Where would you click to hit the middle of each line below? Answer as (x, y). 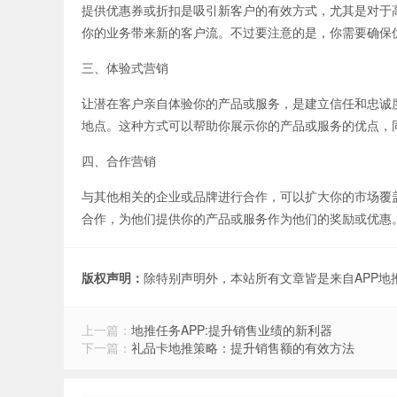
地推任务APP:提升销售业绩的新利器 (232, 330)
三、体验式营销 (125, 67)
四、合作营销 (119, 160)
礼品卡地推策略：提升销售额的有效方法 (243, 347)
